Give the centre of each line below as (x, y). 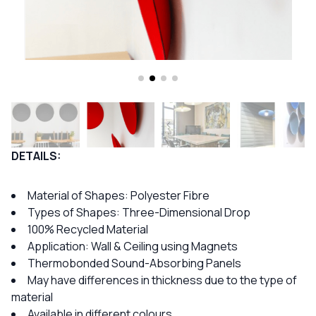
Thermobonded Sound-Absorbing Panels (134, 263)
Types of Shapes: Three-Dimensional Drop (139, 212)
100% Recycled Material (88, 229)
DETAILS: (36, 156)
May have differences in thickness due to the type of (162, 280)
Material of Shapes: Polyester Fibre (119, 195)
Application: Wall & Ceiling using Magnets (133, 246)
